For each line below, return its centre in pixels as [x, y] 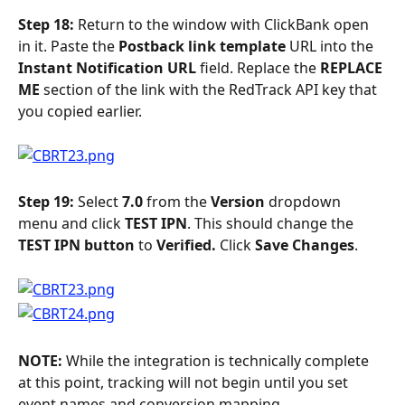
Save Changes [305, 245]
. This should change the [272, 224]
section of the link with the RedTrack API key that [210, 90]
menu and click [71, 224]
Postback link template [204, 47]
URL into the [333, 47]
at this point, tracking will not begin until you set [185, 382]
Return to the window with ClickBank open [225, 25]
